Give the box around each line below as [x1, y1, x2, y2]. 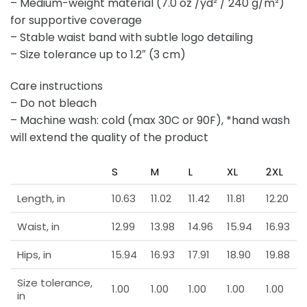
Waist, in [17, 219, 60, 234]
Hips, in [17, 247, 51, 262]
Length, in [17, 191, 65, 206]
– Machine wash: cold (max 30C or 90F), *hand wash [10, 112, 290, 128]
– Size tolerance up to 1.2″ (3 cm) [10, 46, 186, 62]
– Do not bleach [10, 95, 97, 111]
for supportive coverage [10, 12, 142, 28]
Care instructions [10, 77, 103, 94]
